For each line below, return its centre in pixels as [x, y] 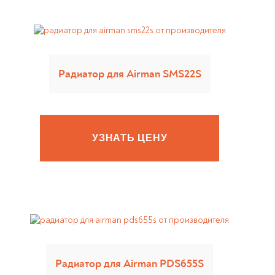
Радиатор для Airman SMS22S [130, 74]
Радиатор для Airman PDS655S [130, 264]
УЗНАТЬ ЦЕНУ [130, 138]
